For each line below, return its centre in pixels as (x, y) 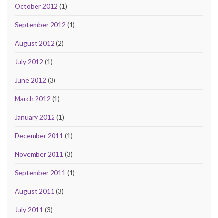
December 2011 (39, 136)
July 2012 (29, 62)
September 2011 (40, 173)
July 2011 (29, 210)
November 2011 (39, 154)
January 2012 (35, 117)
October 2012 (36, 6)
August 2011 (35, 191)
